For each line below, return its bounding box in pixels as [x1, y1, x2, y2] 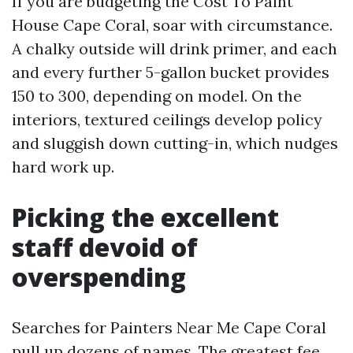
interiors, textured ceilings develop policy [12, 110, 322, 129]
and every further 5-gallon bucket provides [12, 62, 329, 82]
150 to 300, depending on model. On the [12, 86, 302, 106]
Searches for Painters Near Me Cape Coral [12, 318, 326, 337]
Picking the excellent [12, 200, 279, 234]
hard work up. [12, 157, 114, 176]
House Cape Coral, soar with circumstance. [12, 15, 333, 35]
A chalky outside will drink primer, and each [12, 39, 337, 58]
